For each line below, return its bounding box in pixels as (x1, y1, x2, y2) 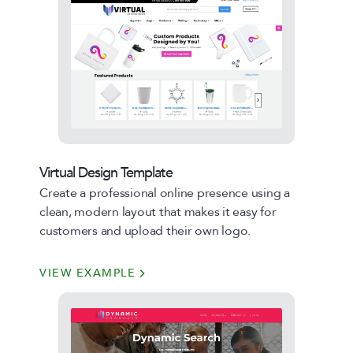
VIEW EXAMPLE (39, 266, 136, 281)
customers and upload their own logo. (39, 222, 251, 240)
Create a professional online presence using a (39, 184, 290, 202)
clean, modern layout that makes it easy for (39, 203, 277, 221)
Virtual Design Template (39, 163, 173, 183)
